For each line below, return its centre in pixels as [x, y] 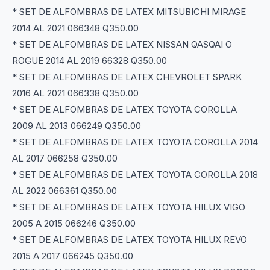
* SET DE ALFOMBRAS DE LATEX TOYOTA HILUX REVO [130, 240]
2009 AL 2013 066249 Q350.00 [77, 126]
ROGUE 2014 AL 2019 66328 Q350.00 [89, 61]
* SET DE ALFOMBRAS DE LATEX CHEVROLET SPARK [127, 77]
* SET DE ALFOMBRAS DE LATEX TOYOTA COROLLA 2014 [135, 142]
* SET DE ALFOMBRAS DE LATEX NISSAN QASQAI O [122, 45]
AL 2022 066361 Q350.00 [64, 191]
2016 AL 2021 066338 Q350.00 [75, 93]
